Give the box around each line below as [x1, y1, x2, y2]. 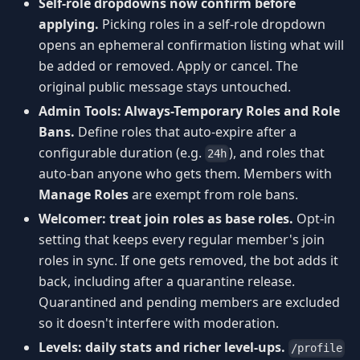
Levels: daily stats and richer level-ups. [39, 338, 285, 357]
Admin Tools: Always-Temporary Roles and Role [39, 102, 340, 121]
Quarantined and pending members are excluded [39, 293, 340, 312]
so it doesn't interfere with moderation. [39, 314, 279, 333]
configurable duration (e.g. [39, 144, 205, 162]
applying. [39, 15, 99, 34]
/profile [291, 342, 343, 355]
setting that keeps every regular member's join [39, 231, 325, 249]
